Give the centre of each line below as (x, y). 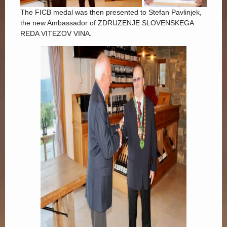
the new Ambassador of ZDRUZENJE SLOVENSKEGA (107, 23)
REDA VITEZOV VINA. (56, 33)
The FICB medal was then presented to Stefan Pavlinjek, (111, 12)
